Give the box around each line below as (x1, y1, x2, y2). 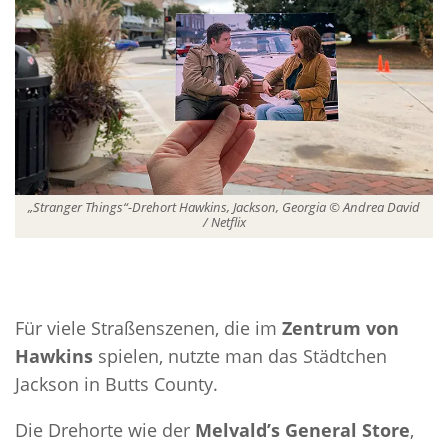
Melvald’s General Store (195, 418, 410, 443)
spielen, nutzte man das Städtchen (93, 344, 387, 369)
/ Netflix (202, 213, 246, 232)
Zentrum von (282, 316, 399, 341)
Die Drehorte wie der (15, 418, 195, 443)
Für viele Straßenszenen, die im (15, 316, 282, 341)
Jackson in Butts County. (15, 372, 218, 397)
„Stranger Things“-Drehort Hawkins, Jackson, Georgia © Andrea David (28, 198, 420, 217)
